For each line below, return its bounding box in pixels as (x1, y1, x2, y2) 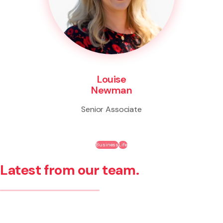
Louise (97, 72, 126, 86)
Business (96, 141, 119, 148)
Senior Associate (81, 104, 142, 114)
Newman (91, 83, 132, 97)
